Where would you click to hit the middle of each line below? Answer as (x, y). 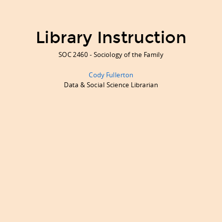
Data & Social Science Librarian (111, 85)
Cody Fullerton (111, 75)
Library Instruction (111, 37)
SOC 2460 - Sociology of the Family (111, 54)
